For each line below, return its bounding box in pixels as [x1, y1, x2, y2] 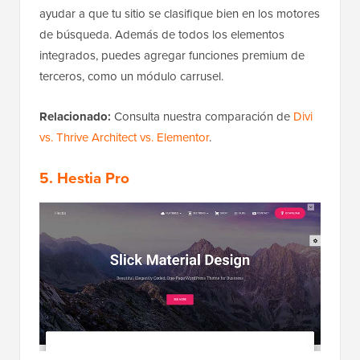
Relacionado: [39, 108, 111, 126]
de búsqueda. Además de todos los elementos [39, 26, 284, 44]
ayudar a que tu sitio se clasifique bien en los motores [39, 5, 320, 23]
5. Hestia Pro [39, 166, 129, 190]
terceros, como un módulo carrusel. [39, 67, 223, 86]
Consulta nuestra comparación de [111, 108, 293, 126]
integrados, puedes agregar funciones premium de [39, 47, 305, 65]
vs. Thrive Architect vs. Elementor [39, 129, 209, 147]
